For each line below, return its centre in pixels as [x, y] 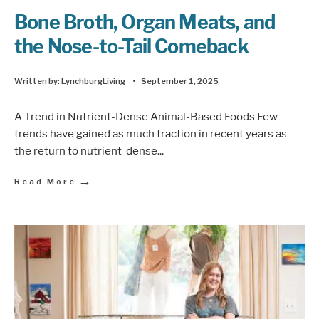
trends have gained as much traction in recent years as [151, 133]
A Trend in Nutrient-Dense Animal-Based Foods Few [146, 116]
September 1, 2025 [180, 82]
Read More [45, 181]
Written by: [38, 82]
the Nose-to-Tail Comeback [131, 47]
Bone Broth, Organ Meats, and [145, 23]
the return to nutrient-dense [86, 150]
